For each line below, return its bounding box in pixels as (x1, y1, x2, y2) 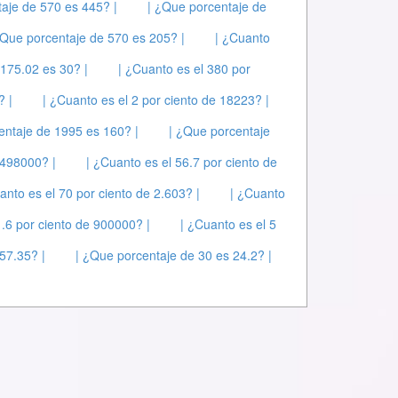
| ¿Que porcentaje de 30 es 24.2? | (76, 246, 272, 264)
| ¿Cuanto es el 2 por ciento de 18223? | (43, 91, 269, 108)
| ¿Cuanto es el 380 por (118, 60, 251, 77)
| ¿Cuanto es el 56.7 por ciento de (86, 153, 277, 171)
